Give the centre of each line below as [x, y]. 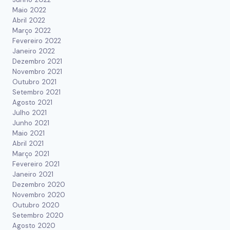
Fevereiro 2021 [36, 164]
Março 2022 [32, 31]
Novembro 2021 [37, 72]
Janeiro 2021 [33, 175]
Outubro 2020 [36, 205]
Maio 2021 [28, 133]
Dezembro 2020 [39, 185]
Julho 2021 [30, 113]
